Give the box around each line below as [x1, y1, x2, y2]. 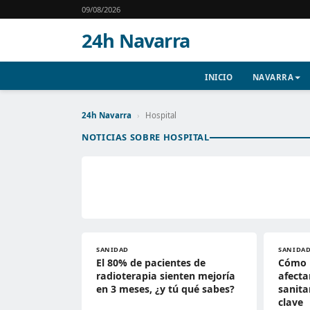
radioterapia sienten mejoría [96, 269, 235, 282]
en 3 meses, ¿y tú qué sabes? [96, 282, 235, 295]
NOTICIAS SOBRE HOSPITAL [82, 131, 210, 143]
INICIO [205, 72, 233, 82]
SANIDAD [96, 245, 129, 254]
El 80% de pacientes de [96, 256, 206, 269]
